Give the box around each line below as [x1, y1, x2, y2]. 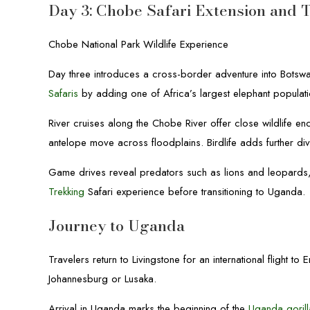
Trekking [48, 184, 85, 199]
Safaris [48, 86, 79, 101]
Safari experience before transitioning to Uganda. [84, 184, 306, 199]
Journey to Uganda [48, 214, 185, 237]
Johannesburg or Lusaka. [48, 271, 157, 286]
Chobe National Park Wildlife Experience [48, 37, 229, 52]
